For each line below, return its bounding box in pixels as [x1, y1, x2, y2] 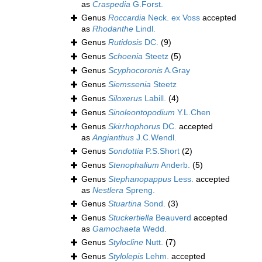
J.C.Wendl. [134, 133, 177, 143]
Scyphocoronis [108, 65, 163, 75]
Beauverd [153, 213, 191, 223]
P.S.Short [143, 146, 180, 156]
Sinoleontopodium [108, 108, 175, 118]
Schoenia [108, 51, 143, 61]
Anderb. [159, 160, 190, 170]
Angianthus [92, 133, 134, 143]
